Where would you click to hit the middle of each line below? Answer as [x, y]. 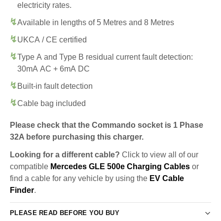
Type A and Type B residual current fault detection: [105, 57]
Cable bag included [52, 103]
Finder [22, 190]
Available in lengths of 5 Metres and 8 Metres [96, 22]
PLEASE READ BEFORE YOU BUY [65, 213]
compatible [30, 166]
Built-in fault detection [55, 86]
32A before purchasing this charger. [77, 137]
